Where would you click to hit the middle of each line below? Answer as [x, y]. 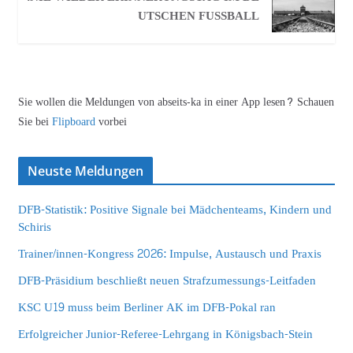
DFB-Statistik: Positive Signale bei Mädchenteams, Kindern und [175, 210]
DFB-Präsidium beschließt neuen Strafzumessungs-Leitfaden [167, 281]
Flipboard [75, 122]
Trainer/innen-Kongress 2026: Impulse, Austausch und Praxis [169, 255]
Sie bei [35, 122]
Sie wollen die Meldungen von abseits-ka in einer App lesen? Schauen [176, 102]
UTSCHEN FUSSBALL [198, 17]
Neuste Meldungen [85, 171]
